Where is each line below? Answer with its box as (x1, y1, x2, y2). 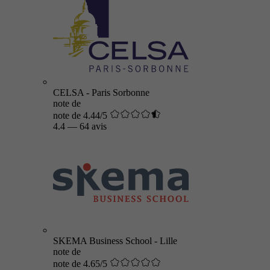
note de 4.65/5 (53, 259, 107, 269)
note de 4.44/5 (53, 110, 107, 121)
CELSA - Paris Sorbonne (53, 87, 149, 98)
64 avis (80, 121, 107, 131)
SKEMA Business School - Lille (53, 236, 177, 246)
